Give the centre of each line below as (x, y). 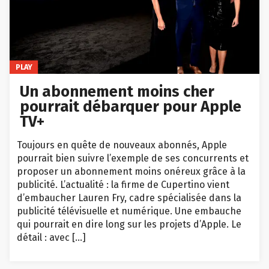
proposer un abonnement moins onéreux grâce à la (131, 172)
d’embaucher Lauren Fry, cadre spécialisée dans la (129, 198)
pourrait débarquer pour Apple (131, 107)
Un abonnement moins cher (117, 92)
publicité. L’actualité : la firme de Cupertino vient (123, 185)
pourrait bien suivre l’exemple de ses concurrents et (133, 159)
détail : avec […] (51, 238)
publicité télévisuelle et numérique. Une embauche (129, 211)
